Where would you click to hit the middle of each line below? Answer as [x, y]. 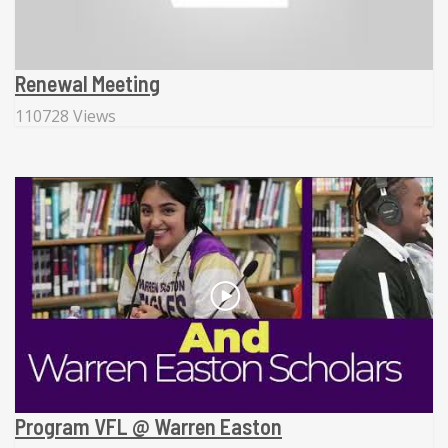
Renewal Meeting [87, 83]
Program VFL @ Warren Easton [148, 425]
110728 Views [65, 116]
